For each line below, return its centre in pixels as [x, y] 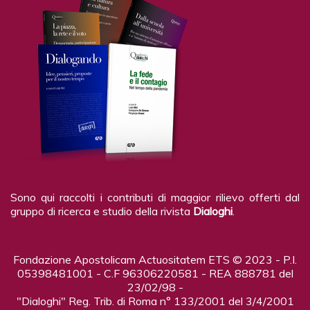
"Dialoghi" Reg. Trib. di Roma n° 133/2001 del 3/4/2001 [155, 301]
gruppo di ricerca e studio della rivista [102, 211]
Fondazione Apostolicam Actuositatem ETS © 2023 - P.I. [155, 259]
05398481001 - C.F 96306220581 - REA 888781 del [155, 273]
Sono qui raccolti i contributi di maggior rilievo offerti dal [155, 197]
